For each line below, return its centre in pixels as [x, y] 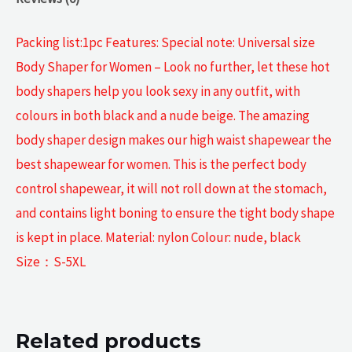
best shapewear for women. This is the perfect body [161, 165]
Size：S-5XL [51, 262]
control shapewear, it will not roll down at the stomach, [171, 189]
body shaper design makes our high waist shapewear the [174, 140]
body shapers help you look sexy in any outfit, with [158, 92]
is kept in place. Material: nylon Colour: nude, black [158, 238]
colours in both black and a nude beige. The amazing [163, 116]
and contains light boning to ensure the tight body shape [175, 213]
